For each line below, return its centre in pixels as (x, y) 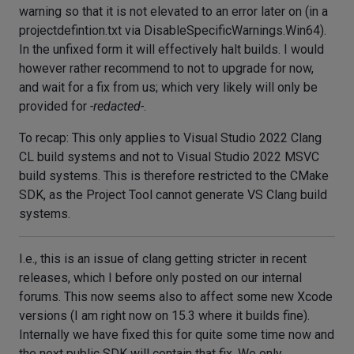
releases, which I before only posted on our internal (160, 278)
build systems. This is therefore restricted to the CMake (174, 176)
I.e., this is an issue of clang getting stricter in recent (163, 259)
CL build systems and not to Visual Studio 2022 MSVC (169, 157)
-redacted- (117, 106)
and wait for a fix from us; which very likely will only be (168, 87)
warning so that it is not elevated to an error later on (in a (173, 11)
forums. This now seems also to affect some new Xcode (176, 297)
